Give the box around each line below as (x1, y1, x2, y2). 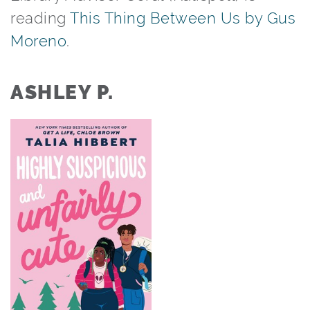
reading (10, 9, 70, 27)
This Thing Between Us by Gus (70, 9, 295, 27)
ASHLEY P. (10, 81, 114, 104)
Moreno (10, 32, 66, 50)
